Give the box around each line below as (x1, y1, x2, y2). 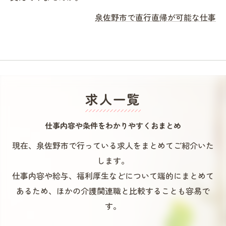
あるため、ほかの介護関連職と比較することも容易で (16, 185, 210, 197)
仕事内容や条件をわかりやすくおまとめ (45, 120, 181, 131)
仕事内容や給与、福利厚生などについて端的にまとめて (12, 169, 214, 182)
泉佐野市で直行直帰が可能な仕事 (95, 11, 216, 23)
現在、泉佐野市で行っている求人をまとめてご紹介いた (12, 139, 214, 151)
